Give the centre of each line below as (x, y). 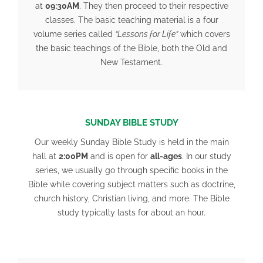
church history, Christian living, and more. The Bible (131, 199)
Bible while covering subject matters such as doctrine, (131, 185)
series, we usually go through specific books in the (131, 171)
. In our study (206, 156)
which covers (204, 34)
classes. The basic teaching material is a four (131, 20)
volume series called (74, 34)
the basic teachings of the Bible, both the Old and (131, 48)
